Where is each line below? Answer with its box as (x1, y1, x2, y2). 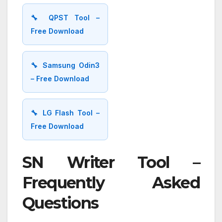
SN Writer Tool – (22, 153, 200, 172)
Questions (22, 193, 99, 213)
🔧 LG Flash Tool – (31, 109, 100, 117)
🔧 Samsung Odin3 (31, 61, 100, 70)
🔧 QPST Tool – (31, 13, 100, 22)
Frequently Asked (22, 173, 200, 193)
